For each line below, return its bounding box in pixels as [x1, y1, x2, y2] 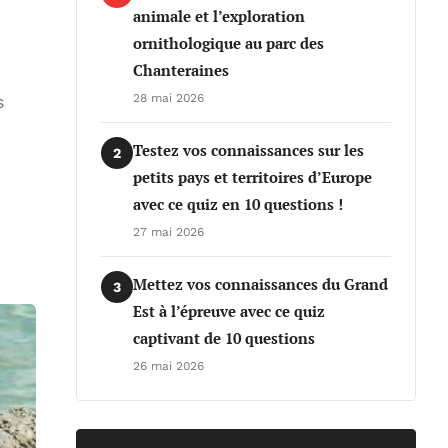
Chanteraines [133, 60, 229, 80]
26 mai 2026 [133, 359, 204, 373]
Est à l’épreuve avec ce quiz [133, 301, 325, 321]
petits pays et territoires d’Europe [133, 167, 372, 187]
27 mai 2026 [133, 225, 204, 239]
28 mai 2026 [133, 91, 204, 105]
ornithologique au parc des [133, 33, 324, 53]
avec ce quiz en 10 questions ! [133, 194, 343, 214]
